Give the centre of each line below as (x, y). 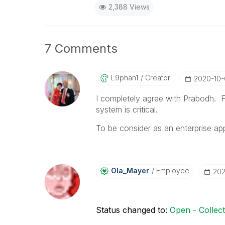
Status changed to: (133, 210)
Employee (172, 171)
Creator (156, 78)
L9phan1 (124, 78)
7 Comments (81, 48)
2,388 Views (129, 7)
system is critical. (127, 109)
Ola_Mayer (130, 171)
